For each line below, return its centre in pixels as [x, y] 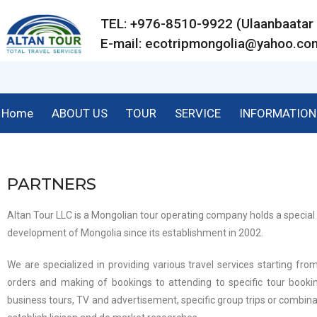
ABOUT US [80, 113]
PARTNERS [52, 184]
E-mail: [122, 44]
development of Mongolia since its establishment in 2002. [135, 233]
